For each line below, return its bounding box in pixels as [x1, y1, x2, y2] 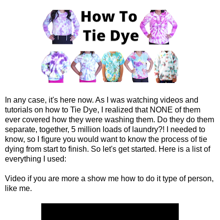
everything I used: [5, 154, 66, 163]
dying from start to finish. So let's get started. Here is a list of [5, 144, 210, 153]
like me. [5, 184, 32, 192]
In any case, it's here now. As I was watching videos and [5, 95, 198, 104]
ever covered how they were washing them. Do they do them [5, 115, 214, 124]
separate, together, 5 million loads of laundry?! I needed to [5, 125, 205, 134]
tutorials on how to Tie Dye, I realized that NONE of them [5, 105, 200, 114]
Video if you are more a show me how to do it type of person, [5, 174, 214, 183]
